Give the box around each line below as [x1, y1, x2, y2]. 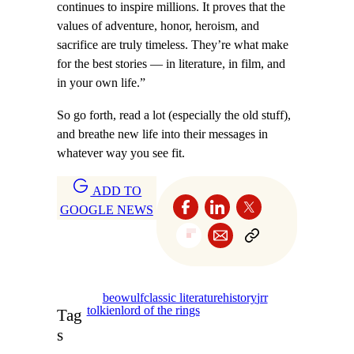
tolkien [86, 303, 121, 318]
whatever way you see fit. [57, 145, 185, 160]
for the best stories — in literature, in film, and [57, 57, 285, 72]
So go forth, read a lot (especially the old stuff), [57, 107, 291, 122]
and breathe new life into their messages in [57, 126, 268, 141]
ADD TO [90, 183, 142, 198]
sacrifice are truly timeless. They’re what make [57, 38, 288, 53]
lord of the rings [120, 303, 200, 318]
